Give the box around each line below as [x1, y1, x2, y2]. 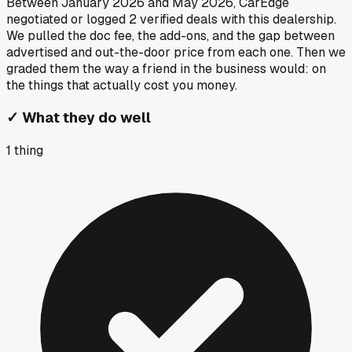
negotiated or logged [6, 10, 126, 27]
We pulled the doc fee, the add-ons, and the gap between [6, 27, 335, 44]
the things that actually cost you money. [6, 76, 237, 93]
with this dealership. [218, 10, 336, 27]
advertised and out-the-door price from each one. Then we [6, 43, 346, 60]
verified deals [137, 10, 218, 27]
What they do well [22, 108, 151, 128]
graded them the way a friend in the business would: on [6, 60, 326, 77]
